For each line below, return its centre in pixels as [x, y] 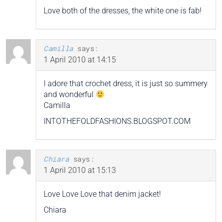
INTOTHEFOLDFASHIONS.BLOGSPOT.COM [117, 121]
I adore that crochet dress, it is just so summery [126, 83]
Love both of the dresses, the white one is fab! [123, 10]
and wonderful [70, 94]
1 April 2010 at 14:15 [80, 59]
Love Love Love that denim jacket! [102, 194]
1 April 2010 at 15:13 [80, 170]
